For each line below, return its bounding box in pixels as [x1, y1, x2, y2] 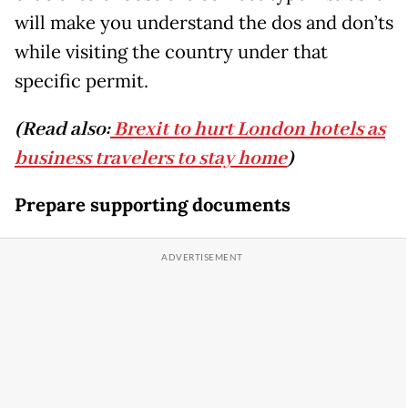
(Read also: [15, 117, 110, 143]
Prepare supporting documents [15, 193, 291, 218]
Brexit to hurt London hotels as [110, 117, 385, 143]
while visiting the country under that [15, 40, 328, 65]
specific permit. [15, 69, 148, 94]
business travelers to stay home [15, 146, 287, 172]
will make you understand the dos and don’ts [15, 11, 393, 36]
